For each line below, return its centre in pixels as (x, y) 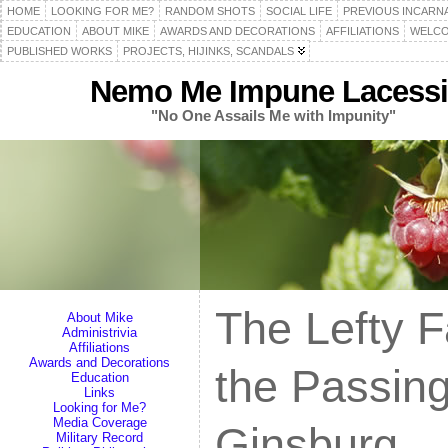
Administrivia (99, 332)
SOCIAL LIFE (299, 11)
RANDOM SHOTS (210, 11)
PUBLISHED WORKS (59, 51)
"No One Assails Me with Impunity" (273, 115)
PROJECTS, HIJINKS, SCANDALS (208, 51)
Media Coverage (99, 422)
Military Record (99, 437)
